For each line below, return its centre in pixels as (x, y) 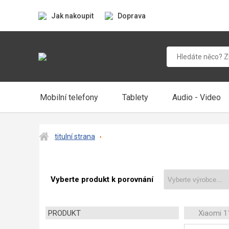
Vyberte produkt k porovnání (102, 179)
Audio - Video (196, 97)
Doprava (132, 16)
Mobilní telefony (69, 97)
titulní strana (75, 136)
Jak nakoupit (72, 16)
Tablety (135, 97)
